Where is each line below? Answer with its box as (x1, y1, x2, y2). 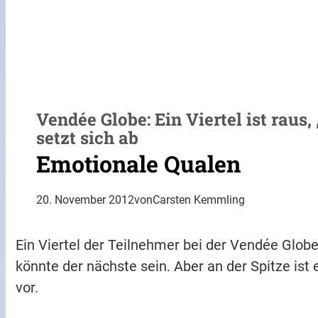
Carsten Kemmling (153, 192, 246, 207)
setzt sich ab (36, 126, 139, 150)
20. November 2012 (36, 192, 135, 207)
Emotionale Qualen (36, 148, 241, 179)
